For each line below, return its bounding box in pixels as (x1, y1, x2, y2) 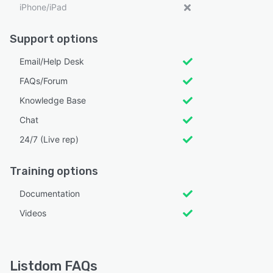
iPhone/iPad (19, 2, 67, 13)
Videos (19, 208, 46, 219)
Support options (10, 32, 98, 46)
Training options (10, 165, 98, 179)
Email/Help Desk (19, 56, 84, 67)
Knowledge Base (19, 95, 86, 106)
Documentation (19, 188, 80, 199)
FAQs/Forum (19, 76, 68, 87)
